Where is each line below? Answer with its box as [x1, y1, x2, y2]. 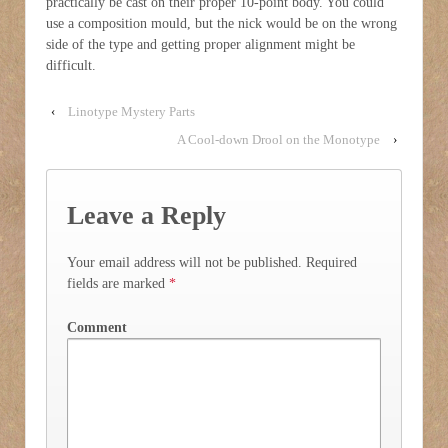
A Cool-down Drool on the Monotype [177, 132, 380, 148]
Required [302, 255, 357, 271]
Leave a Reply [67, 200, 226, 230]
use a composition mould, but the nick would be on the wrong [46, 15, 397, 31]
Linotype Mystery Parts [68, 104, 195, 120]
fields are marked [67, 276, 169, 292]
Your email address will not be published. [67, 255, 302, 271]
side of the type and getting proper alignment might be [46, 36, 355, 52]
